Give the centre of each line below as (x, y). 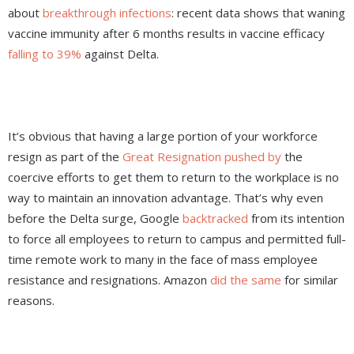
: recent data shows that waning (258, 13)
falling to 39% (45, 54)
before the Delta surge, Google (95, 218)
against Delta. (120, 54)
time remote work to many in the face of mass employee (163, 260)
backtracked (215, 218)
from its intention (296, 218)
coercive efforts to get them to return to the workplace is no (173, 177)
